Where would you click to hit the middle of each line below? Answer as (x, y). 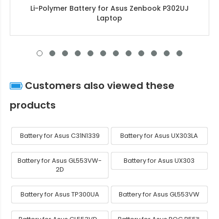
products (33, 105)
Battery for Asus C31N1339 (60, 136)
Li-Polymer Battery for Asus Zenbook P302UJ (109, 9)
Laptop (109, 18)
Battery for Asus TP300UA (60, 195)
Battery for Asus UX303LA (159, 136)
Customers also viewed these (99, 86)
